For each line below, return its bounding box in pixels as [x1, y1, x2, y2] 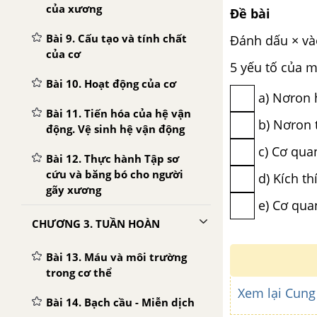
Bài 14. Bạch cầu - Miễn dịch [46, 295, 195, 309]
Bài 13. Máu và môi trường [46, 250, 187, 264]
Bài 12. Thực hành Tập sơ [46, 151, 179, 166]
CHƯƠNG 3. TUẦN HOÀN [32, 217, 160, 231]
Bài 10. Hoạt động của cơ [46, 76, 176, 91]
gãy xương [46, 183, 101, 197]
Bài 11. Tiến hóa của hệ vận [46, 106, 191, 120]
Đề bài [230, 4, 270, 22]
